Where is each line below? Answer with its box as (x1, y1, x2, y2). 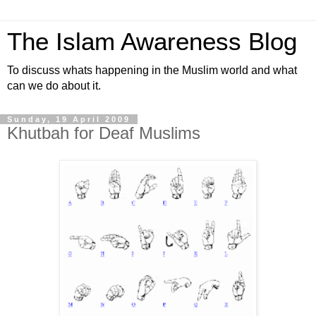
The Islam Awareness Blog (7, 28, 297, 55)
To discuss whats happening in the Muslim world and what (7, 64, 297, 76)
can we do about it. (7, 80, 101, 92)
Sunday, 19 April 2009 (7, 115, 130, 123)
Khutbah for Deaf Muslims (7, 123, 200, 142)
